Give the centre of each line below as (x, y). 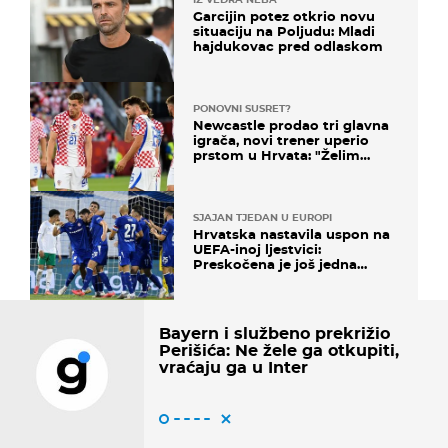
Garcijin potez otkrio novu (284, 15)
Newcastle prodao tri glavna (291, 125)
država (216, 279)
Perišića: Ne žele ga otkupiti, (279, 351)
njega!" (217, 170)
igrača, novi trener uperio (281, 140)
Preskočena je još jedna (275, 264)
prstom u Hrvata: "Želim (276, 155)
